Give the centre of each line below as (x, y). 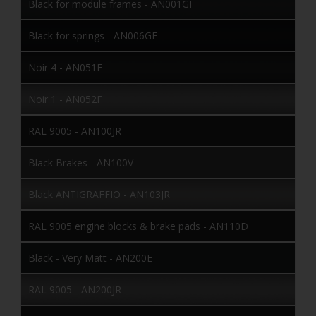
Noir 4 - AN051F (65, 67)
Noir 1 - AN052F (65, 99)
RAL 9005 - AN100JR (75, 130)
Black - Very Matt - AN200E (90, 257)
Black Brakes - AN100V (81, 162)
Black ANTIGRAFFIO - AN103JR (99, 194)
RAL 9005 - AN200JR (75, 289)
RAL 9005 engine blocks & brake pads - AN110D (138, 226)
